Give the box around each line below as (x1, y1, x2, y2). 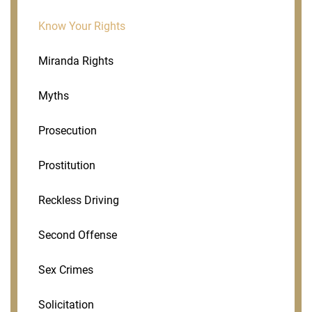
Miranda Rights (38, 54, 114, 68)
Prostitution (38, 158, 95, 172)
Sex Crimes (38, 263, 93, 276)
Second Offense (38, 228, 117, 242)
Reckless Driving (38, 193, 119, 207)
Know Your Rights (38, 19, 125, 33)
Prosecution (38, 123, 97, 137)
